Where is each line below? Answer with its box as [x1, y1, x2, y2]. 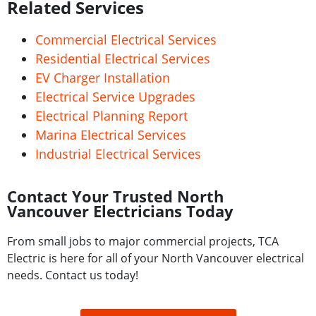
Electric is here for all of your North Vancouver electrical [7, 250, 304, 266]
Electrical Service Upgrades [35, 88, 195, 105]
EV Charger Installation [35, 69, 170, 86]
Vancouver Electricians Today [7, 201, 233, 221]
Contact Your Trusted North [7, 186, 224, 207]
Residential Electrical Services [35, 50, 210, 67]
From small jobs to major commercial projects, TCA [7, 233, 279, 249]
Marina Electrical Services [35, 126, 186, 143]
